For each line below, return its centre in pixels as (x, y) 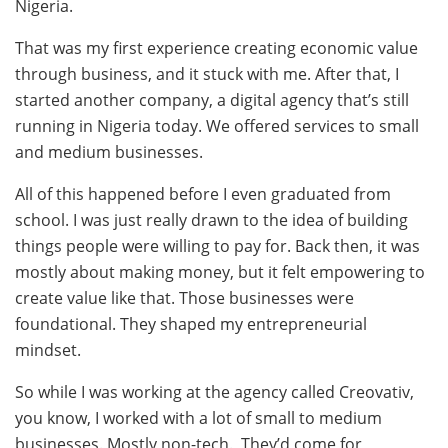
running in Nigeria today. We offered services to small (217, 125)
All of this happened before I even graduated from (203, 193)
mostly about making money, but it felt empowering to (220, 271)
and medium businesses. (109, 151)
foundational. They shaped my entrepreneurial (191, 323)
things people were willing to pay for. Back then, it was (217, 245)
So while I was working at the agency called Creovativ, (214, 391)
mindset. (48, 349)
